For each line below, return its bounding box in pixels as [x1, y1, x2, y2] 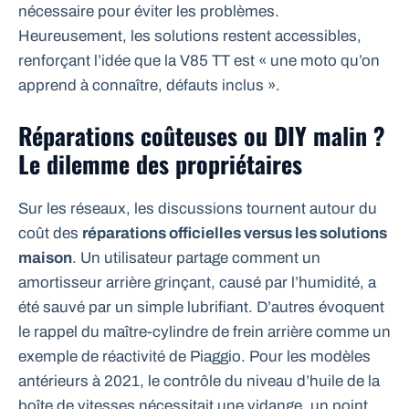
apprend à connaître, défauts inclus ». [18, 77, 280, 95]
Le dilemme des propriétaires [18, 145, 302, 182]
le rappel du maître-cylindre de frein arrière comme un [18, 322, 391, 341]
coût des [18, 224, 82, 242]
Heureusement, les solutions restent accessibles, [18, 27, 362, 46]
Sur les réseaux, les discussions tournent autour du [18, 199, 377, 217]
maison [18, 248, 72, 267]
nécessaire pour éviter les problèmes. [18, 3, 279, 21]
